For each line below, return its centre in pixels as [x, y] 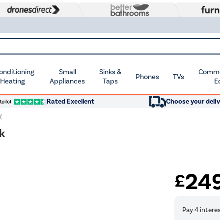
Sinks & [110, 72]
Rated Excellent [70, 101]
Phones [147, 76]
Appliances [68, 81]
